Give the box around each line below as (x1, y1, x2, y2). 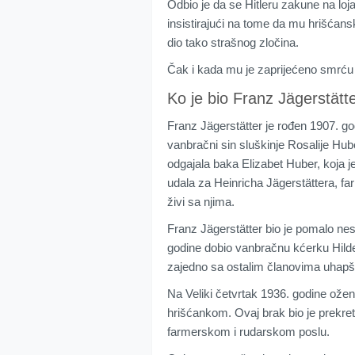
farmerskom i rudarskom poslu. (167, 325, 330, 339)
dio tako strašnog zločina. (167, 36, 299, 50)
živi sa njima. (167, 195, 235, 209)
